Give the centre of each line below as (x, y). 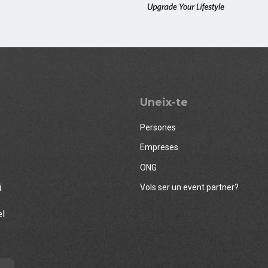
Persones (158, 128)
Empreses (159, 147)
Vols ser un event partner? (189, 187)
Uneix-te (164, 103)
